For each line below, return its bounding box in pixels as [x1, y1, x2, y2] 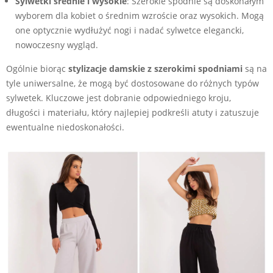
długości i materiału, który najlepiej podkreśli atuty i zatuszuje [6, 106, 259, 118]
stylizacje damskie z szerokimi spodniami [68, 62, 243, 74]
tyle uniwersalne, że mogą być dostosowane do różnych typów [6, 77, 259, 89]
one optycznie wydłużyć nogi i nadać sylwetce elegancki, [15, 24, 244, 36]
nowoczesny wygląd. [15, 38, 98, 51]
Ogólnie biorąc [6, 62, 68, 74]
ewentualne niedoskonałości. [6, 121, 124, 133]
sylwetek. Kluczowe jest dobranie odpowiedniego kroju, [6, 91, 231, 104]
